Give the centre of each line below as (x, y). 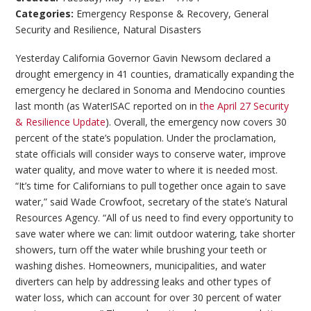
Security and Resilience (67, 29)
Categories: (46, 13)
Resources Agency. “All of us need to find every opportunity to (155, 218)
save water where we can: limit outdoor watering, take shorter (155, 234)
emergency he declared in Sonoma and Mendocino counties (151, 90)
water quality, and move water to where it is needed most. (147, 170)
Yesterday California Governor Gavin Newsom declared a (143, 58)
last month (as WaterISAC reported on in (108, 106)
